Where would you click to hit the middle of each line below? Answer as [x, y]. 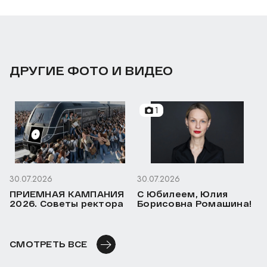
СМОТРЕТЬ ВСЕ [49, 244]
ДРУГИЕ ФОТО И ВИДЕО [91, 71]
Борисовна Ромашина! [195, 204]
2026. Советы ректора [67, 204]
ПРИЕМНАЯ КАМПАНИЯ [67, 194]
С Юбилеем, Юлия [183, 194]
